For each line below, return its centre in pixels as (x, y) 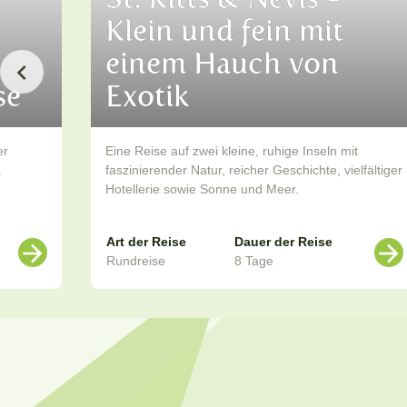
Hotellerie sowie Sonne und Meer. (202, 189)
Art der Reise (146, 242)
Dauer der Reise (283, 242)
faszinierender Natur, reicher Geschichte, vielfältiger (254, 170)
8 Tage (254, 261)
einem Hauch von (222, 64)
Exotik (147, 97)
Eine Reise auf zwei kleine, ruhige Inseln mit (232, 151)
